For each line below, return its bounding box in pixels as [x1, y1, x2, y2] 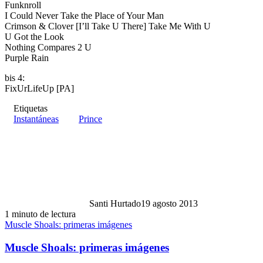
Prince [79, 113, 102, 124]
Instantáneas [14, 113, 59, 124]
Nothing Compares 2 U [5, 42, 92, 52]
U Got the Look [5, 31, 64, 42]
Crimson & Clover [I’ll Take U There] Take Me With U [5, 21, 211, 31]
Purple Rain [5, 52, 49, 63]
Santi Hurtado [89, 198, 141, 208]
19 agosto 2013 [141, 198, 198, 208]
